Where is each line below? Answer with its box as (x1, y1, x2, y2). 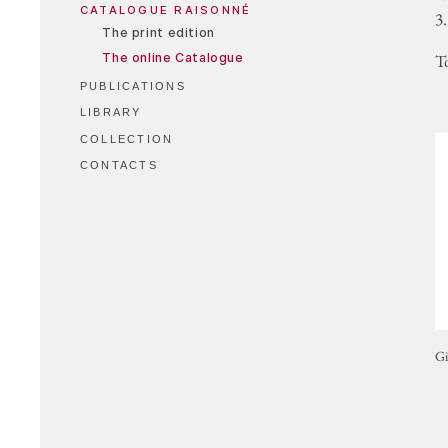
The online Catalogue (102, 49, 244, 65)
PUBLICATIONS (80, 80, 186, 92)
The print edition (102, 24, 215, 40)
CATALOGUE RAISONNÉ (80, 2, 252, 17)
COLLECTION (80, 132, 174, 145)
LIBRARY (80, 106, 142, 119)
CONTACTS (80, 159, 158, 172)
